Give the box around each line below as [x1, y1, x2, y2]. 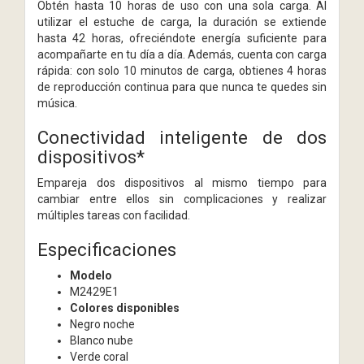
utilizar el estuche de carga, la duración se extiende [37, 15, 327, 28]
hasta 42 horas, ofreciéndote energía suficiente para [37, 31, 327, 45]
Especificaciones [37, 238, 176, 260]
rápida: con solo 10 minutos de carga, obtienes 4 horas [37, 63, 327, 77]
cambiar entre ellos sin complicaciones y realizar [37, 192, 327, 206]
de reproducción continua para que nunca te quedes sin [37, 80, 327, 93]
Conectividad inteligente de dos [37, 126, 327, 148]
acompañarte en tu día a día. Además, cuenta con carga [37, 47, 327, 61]
